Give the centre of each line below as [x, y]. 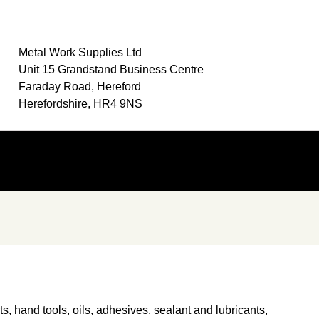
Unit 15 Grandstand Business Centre [111, 69]
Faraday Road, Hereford [80, 87]
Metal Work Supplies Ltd [80, 52]
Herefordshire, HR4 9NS [80, 104]
